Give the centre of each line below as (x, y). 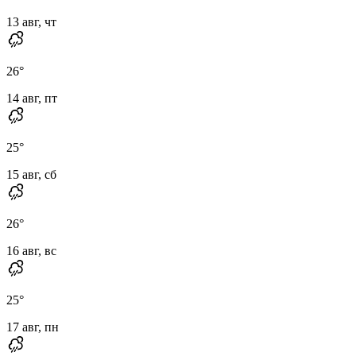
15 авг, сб (31, 174)
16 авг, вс (31, 250)
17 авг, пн (33, 327)
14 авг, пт (32, 98)
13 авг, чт (31, 21)
